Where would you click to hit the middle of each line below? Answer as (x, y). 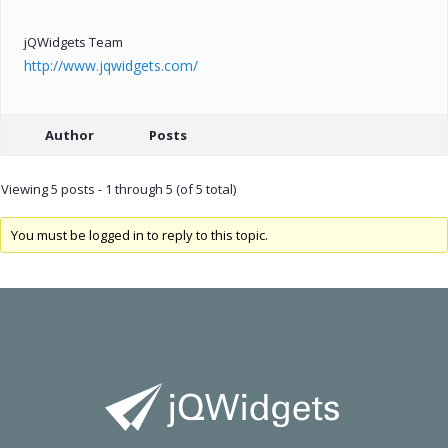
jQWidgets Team (73, 41)
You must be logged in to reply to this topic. (139, 235)
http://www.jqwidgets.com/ (111, 65)
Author (69, 134)
